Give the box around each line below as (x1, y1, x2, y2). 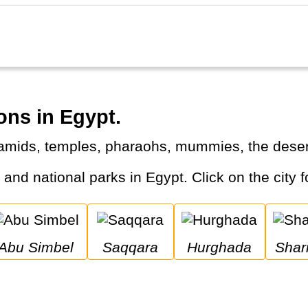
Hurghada (197, 239, 252, 255)
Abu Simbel (8, 239, 74, 255)
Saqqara (112, 239, 159, 255)
